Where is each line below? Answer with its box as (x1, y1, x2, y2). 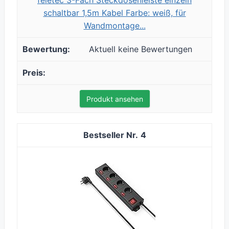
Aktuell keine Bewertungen (89, 44, 192, 55)
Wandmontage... (83, 20, 146, 31)
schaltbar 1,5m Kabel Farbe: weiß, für (43, 8, 186, 18)
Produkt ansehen (86, 95, 143, 104)
